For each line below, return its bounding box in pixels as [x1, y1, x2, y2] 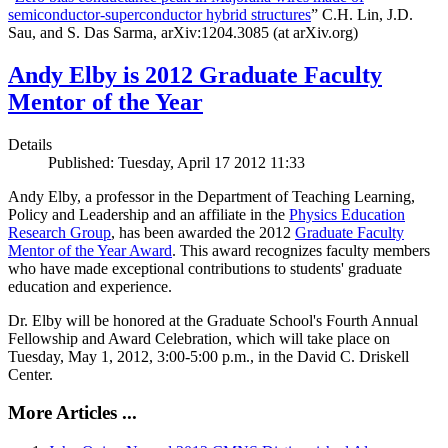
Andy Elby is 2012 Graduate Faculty [8, 61, 382, 88]
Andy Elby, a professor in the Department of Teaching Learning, [8, 187, 415, 205]
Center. [8, 365, 53, 383]
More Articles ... [8, 402, 137, 424]
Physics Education [289, 205, 405, 223]
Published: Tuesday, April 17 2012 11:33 [48, 153, 305, 171]
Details [8, 135, 52, 153]
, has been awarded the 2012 [111, 223, 295, 241]
